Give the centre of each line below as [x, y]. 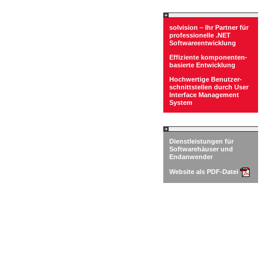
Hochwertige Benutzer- [206, 79]
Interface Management [204, 95]
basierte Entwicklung [202, 65]
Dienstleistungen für [201, 141]
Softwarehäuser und [201, 149]
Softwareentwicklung [203, 43]
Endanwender [191, 157]
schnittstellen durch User [209, 87]
